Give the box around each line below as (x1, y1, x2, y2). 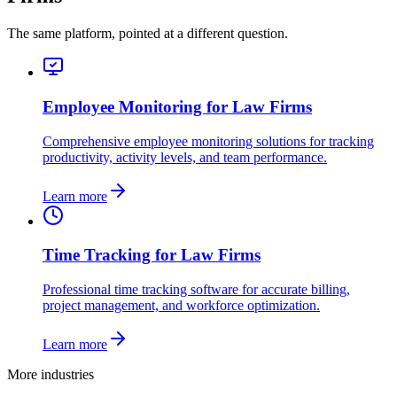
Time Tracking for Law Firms (43, 245, 261, 265)
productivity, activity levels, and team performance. (43, 149, 327, 165)
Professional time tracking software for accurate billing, (43, 281, 350, 297)
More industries (7, 366, 94, 382)
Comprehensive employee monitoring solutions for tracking (43, 133, 374, 149)
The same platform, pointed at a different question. (7, 26, 288, 42)
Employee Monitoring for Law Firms (43, 97, 312, 116)
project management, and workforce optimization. (43, 297, 320, 313)
